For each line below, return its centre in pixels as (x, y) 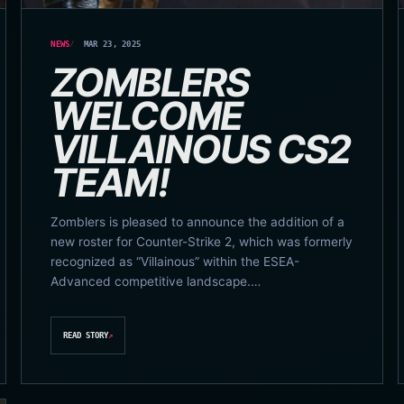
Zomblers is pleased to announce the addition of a (198, 221)
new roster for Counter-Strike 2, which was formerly (202, 241)
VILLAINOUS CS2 (201, 149)
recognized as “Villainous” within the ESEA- (175, 261)
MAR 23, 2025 (112, 44)
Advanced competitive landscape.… (156, 281)
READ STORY (86, 336)
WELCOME (146, 116)
